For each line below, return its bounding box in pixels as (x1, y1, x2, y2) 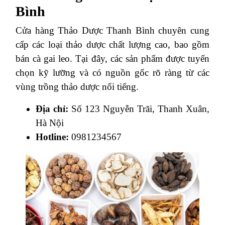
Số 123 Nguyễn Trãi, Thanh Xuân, (68, 103, 209, 114)
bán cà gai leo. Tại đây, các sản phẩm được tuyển (16, 53, 209, 64)
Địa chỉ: (36, 103, 68, 114)
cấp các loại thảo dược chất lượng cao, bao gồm (16, 39, 209, 50)
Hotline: (36, 131, 69, 142)
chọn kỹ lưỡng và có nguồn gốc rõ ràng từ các (16, 67, 209, 78)
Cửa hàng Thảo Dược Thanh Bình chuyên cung (16, 25, 209, 36)
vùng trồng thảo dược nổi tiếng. (16, 81, 139, 92)
